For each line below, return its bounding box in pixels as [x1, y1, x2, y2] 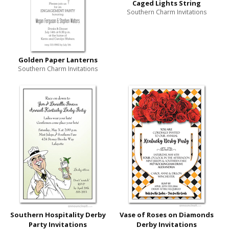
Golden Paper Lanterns [18, 55, 98, 65]
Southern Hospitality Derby [10, 210, 106, 220]
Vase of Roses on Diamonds [119, 210, 214, 220]
